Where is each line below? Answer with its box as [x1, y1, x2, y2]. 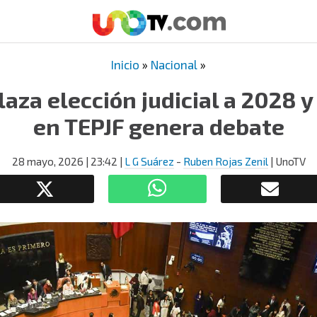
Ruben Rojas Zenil [183, 155, 268, 168]
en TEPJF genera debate [33, 113, 284, 139]
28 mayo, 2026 [11, 155, 83, 168]
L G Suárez [124, 155, 174, 168]
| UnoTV [267, 155, 306, 168]
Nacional [151, 57, 197, 71]
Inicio [111, 57, 139, 71]
